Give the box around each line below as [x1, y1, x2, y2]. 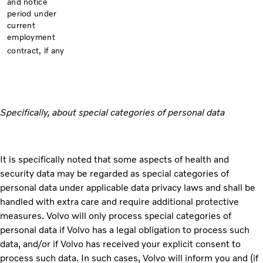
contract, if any [7, 45, 65, 56]
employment [7, 32, 55, 42]
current [7, 20, 35, 31]
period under [7, 8, 57, 19]
